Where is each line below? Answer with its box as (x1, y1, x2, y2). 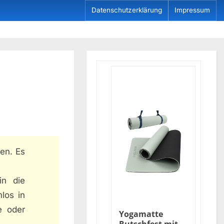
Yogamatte (119, 208, 163, 220)
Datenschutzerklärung (91, 6, 162, 14)
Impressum (174, 6, 210, 14)
